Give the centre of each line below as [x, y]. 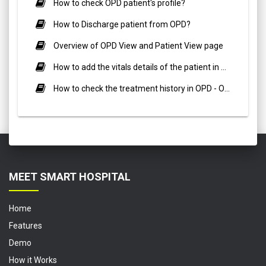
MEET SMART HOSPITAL [70, 177]
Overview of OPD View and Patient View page [138, 46]
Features [26, 226]
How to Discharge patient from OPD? [122, 25]
